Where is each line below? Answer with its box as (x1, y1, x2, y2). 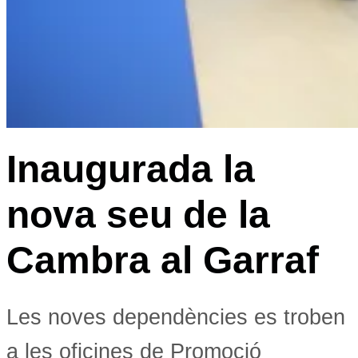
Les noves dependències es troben (6, 305, 345, 329)
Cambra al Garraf (6, 238, 319, 281)
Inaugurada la (6, 147, 255, 190)
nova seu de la (6, 193, 270, 236)
